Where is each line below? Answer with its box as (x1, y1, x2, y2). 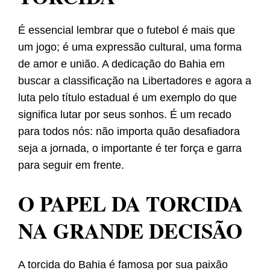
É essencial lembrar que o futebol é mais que (18, 24, 235, 37)
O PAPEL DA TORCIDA (18, 188, 243, 219)
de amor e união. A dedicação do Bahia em (18, 58, 225, 71)
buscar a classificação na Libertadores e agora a (18, 75, 251, 87)
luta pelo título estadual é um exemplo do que (18, 92, 237, 104)
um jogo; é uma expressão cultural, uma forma (18, 41, 242, 54)
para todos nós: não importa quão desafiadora (18, 125, 240, 138)
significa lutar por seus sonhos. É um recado (18, 108, 231, 121)
